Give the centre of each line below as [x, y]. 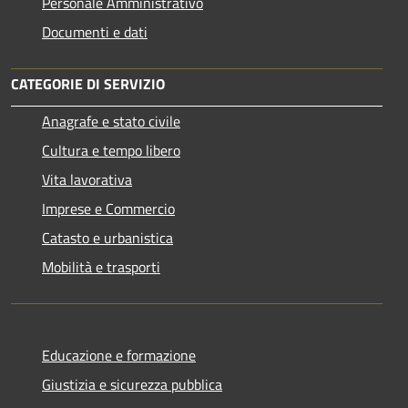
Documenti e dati [95, 32]
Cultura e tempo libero [111, 151]
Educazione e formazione [119, 356]
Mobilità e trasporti [101, 267]
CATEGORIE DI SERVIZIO [88, 84]
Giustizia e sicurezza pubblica [132, 385]
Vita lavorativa [87, 180]
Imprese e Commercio [108, 209]
